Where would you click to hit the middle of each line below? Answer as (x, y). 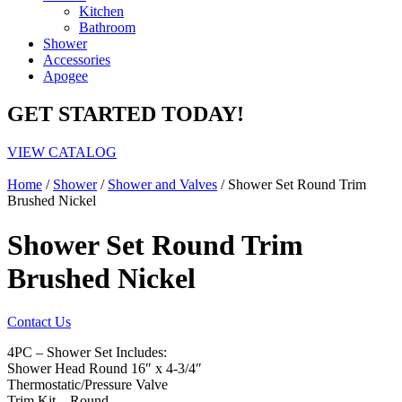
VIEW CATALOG (62, 153)
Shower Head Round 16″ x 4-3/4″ (105, 368)
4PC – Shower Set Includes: (87, 352)
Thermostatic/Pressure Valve (87, 384)
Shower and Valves (162, 185)
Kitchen (101, 12)
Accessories (77, 60)
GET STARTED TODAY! (126, 114)
